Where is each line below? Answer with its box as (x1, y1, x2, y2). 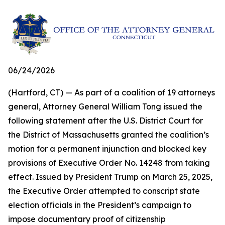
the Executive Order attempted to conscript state (8, 185, 200, 196)
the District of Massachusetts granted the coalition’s (8, 129, 209, 140)
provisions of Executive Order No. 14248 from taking (8, 157, 210, 168)
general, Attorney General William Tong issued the (8, 101, 202, 111)
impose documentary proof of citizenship (8, 213, 166, 224)
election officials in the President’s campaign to (8, 199, 191, 210)
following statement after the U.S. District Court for (8, 115, 203, 126)
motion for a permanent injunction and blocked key (8, 143, 206, 154)
